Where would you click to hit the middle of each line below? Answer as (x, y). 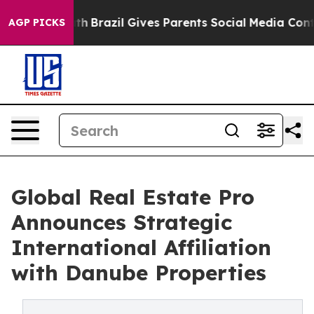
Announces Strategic (122, 222)
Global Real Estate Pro (133, 197)
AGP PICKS (37, 22)
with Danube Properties (139, 273)
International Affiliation (141, 247)
